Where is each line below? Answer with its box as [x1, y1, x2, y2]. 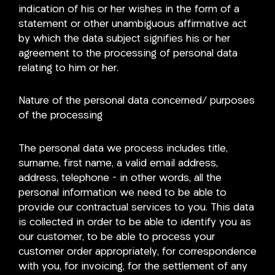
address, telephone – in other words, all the [18, 173, 222, 184]
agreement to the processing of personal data [18, 48, 238, 59]
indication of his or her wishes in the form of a [18, 4, 239, 15]
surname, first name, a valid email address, [18, 158, 218, 169]
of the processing [18, 110, 106, 122]
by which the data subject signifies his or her [18, 33, 230, 44]
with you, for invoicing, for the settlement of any [18, 261, 247, 272]
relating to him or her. [18, 63, 118, 74]
